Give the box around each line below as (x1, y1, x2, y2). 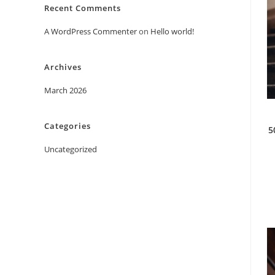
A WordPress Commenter (44, 26, 137, 37)
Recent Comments (44, 2, 121, 14)
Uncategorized (44, 144, 97, 155)
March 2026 (44, 85, 87, 96)
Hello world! (150, 26, 194, 37)
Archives (44, 61, 82, 72)
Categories (44, 120, 91, 131)
